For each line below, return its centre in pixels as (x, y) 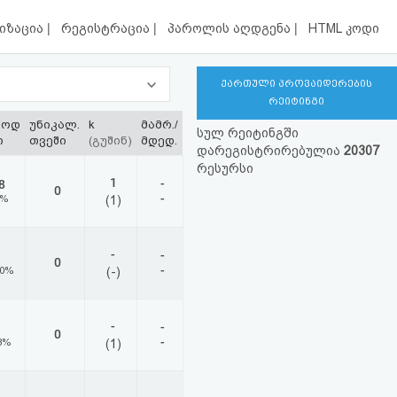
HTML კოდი (343, 29)
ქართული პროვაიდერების (297, 84)
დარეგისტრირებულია (270, 151)
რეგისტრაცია (108, 29)
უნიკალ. (54, 125)
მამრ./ (160, 125)
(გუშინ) (110, 140)
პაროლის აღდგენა (231, 29)
